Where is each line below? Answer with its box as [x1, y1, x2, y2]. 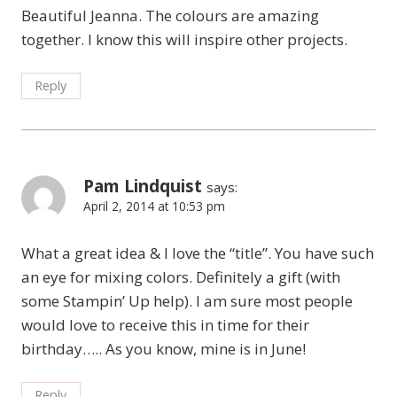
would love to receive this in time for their [21, 315, 309, 336]
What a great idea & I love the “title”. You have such [21, 243, 374, 264]
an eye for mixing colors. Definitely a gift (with [21, 267, 340, 288]
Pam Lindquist [83, 175, 202, 198]
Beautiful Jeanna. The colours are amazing [21, 5, 319, 27]
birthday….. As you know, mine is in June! [21, 339, 306, 360]
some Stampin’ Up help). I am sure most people [21, 291, 353, 312]
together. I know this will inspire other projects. [21, 29, 347, 51]
